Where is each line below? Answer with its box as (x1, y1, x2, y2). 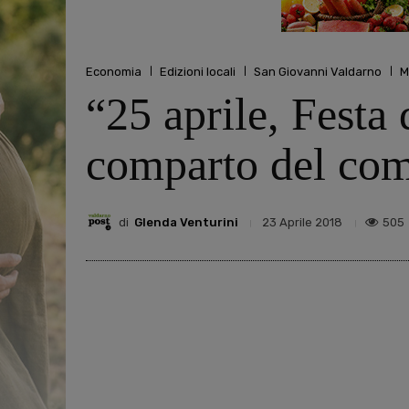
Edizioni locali (160, 64, 236, 79)
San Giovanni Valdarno (254, 64, 382, 79)
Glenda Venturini (134, 215, 238, 229)
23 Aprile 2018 (262, 215, 342, 230)
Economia (86, 64, 142, 79)
